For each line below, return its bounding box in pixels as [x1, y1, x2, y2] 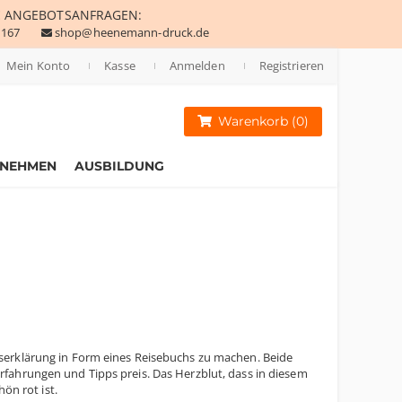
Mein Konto [6, 57, 71, 74]
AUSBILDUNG [74, 158, 164, 174]
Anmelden [169, 57, 225, 74]
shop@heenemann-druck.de [55, 24, 210, 40]
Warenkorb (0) [218, 113, 310, 129]
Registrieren [258, 57, 324, 74]
